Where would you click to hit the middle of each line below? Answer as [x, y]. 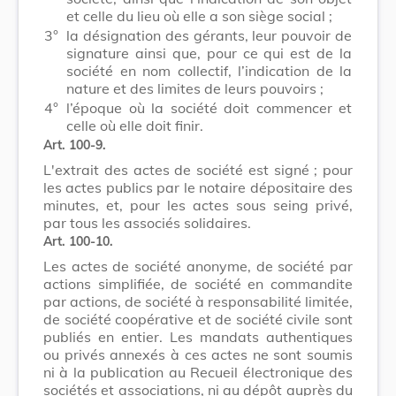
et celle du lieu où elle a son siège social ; [199, 15]
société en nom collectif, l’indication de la [209, 70]
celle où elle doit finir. [135, 125]
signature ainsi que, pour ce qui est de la [209, 53]
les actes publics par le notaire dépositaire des [198, 187]
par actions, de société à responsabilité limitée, [198, 301]
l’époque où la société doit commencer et [209, 107]
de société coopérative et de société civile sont [198, 319]
